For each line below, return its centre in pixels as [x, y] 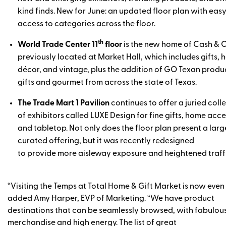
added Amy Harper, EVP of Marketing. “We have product [111, 199]
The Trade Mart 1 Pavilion [64, 103]
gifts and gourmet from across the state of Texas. [108, 82]
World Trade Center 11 [58, 45]
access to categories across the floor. [87, 24]
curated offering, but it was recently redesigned [106, 141]
